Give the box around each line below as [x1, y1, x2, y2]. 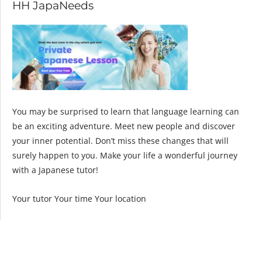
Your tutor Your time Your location [12, 193, 146, 205]
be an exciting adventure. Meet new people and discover [12, 120, 235, 132]
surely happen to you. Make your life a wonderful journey [12, 150, 237, 161]
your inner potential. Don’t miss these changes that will [12, 135, 229, 147]
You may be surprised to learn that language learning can [12, 106, 239, 118]
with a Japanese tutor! [12, 164, 98, 176]
